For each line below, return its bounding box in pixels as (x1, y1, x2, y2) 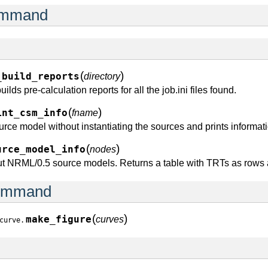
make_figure (26, 214, 92, 225)
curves (96, 214, 124, 224)
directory (84, 71, 120, 81)
